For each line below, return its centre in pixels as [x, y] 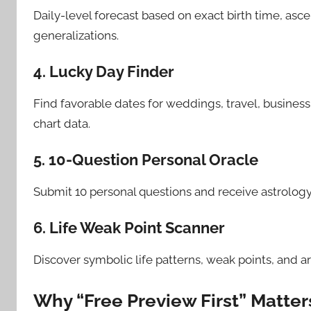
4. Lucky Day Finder [104, 72]
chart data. [62, 124]
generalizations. [76, 36]
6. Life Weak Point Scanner [129, 228]
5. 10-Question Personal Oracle [146, 160]
